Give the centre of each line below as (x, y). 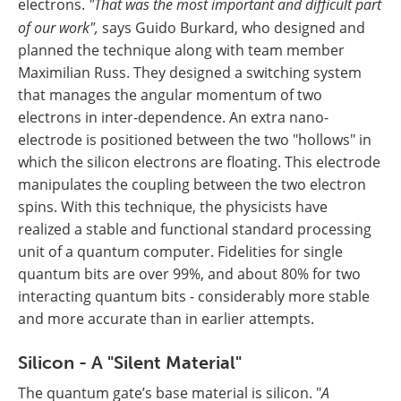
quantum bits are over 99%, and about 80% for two (189, 274)
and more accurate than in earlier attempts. (166, 319)
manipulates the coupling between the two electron (192, 185)
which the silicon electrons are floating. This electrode (199, 162)
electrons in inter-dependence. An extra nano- (173, 118)
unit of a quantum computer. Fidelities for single (180, 252)
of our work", (58, 28)
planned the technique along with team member (181, 51)
